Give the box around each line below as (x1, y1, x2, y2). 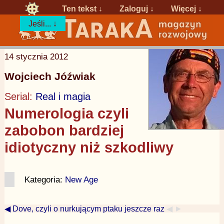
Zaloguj (119, 3, 148, 13)
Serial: (4, 90, 35, 102)
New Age (64, 174, 98, 185)
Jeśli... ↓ (28, 18, 57, 28)
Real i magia (35, 90, 90, 102)
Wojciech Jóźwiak (4, 70, 95, 82)
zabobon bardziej (4, 122, 124, 138)
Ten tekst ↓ (62, 3, 103, 13)
